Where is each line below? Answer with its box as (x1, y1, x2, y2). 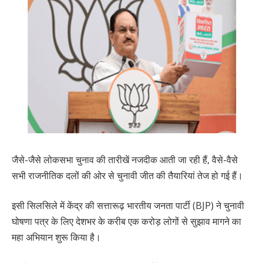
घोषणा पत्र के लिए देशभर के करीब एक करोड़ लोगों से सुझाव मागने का (12, 215, 241, 228)
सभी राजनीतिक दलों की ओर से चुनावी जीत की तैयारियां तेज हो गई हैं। (12, 168, 243, 182)
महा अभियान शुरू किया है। (12, 231, 101, 244)
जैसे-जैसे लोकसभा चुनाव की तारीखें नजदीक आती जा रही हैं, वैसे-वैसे (12, 153, 238, 166)
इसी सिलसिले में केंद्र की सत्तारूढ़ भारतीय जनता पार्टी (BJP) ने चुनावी (12, 199, 244, 213)
